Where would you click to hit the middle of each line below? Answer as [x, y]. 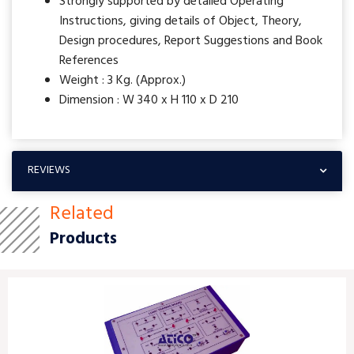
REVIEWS [49, 170]
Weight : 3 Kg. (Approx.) [122, 80]
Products [83, 239]
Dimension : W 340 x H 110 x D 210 [149, 100]
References [89, 60]
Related [82, 214]
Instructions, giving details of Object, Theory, [181, 21]
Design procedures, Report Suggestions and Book [191, 41]
